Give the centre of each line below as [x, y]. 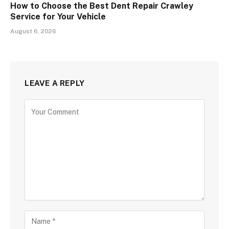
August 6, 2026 [33, 31]
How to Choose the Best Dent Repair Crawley [102, 6]
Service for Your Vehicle [58, 17]
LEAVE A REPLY [55, 83]
